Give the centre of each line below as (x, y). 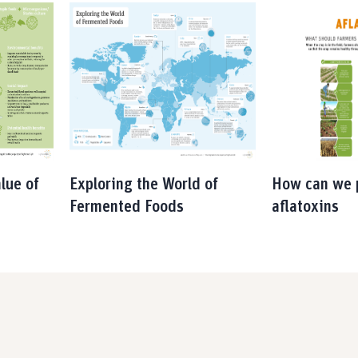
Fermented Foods (127, 207)
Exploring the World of (144, 184)
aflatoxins (306, 207)
